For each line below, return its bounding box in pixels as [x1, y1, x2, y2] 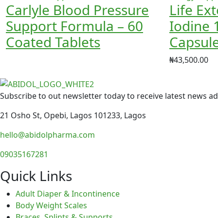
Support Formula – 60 [6, 17, 143, 36]
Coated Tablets [6, 33, 100, 52]
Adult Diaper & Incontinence [16, 188, 120, 199]
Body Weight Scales [16, 200, 87, 211]
